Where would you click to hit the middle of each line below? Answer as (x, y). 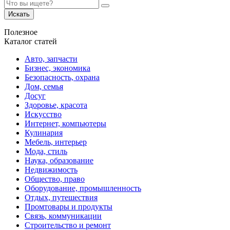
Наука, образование (59, 160)
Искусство (43, 114)
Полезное (21, 32)
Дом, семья (44, 86)
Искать (19, 14)
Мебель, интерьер (56, 142)
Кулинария (44, 132)
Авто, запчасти (51, 59)
